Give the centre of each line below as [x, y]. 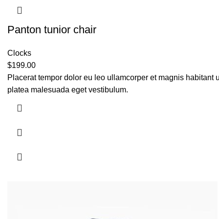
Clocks [19, 53]
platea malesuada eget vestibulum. [68, 90]
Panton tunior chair [52, 30]
